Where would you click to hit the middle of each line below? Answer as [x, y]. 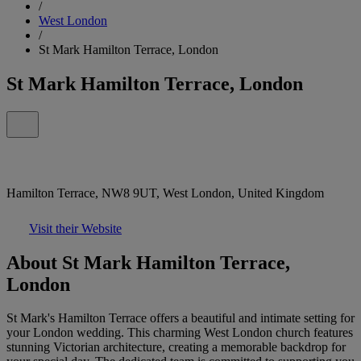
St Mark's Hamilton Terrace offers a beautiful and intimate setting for [180, 318]
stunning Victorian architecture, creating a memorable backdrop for [176, 347]
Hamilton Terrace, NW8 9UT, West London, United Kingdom [165, 193]
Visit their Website [75, 228]
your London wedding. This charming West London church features [180, 333]
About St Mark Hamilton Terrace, [148, 262]
